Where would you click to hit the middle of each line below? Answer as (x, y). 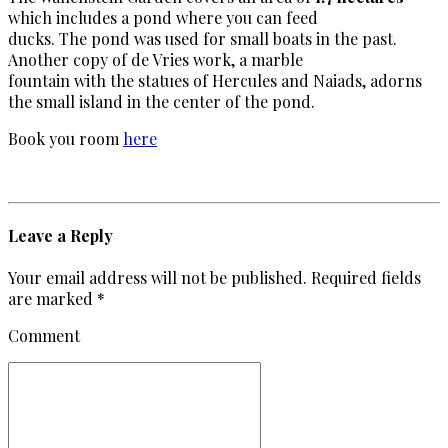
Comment (44, 336)
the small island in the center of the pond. (161, 101)
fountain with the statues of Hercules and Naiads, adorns (215, 80)
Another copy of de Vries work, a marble (155, 59)
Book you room (65, 138)
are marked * (56, 299)
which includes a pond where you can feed (163, 17)
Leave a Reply (60, 236)
